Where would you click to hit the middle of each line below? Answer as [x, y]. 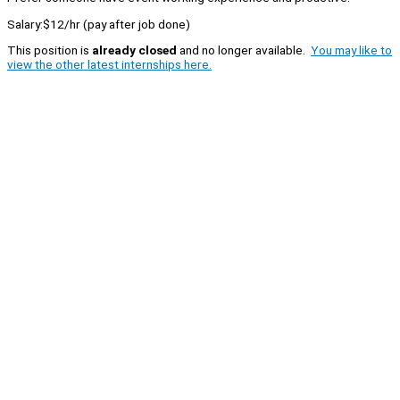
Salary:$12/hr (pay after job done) [99, 24]
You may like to [351, 50]
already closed [134, 50]
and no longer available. [244, 50]
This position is [50, 50]
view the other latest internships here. [109, 65]
